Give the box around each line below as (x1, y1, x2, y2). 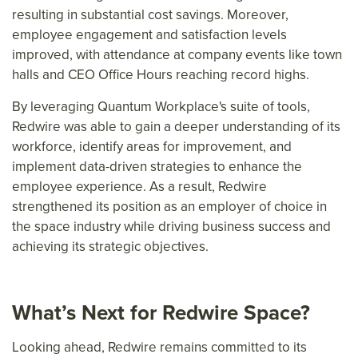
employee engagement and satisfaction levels (12, 25, 287, 46)
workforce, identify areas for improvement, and (12, 137, 292, 157)
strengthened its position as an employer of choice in (12, 197, 327, 217)
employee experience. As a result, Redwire (12, 177, 267, 197)
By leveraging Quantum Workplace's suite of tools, (12, 97, 310, 117)
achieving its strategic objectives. (12, 237, 209, 257)
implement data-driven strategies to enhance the (12, 157, 302, 177)
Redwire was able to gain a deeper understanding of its (12, 117, 340, 137)
